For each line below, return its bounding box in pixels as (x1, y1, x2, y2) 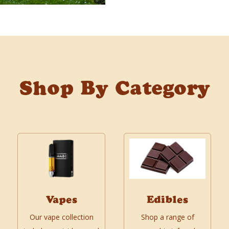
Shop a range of (141, 212, 194, 222)
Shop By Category (19, 76, 210, 101)
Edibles (147, 193, 189, 207)
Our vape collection (29, 212, 94, 222)
